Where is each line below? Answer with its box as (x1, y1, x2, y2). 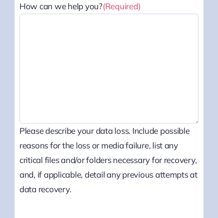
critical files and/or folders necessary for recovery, (19, 155, 197, 165)
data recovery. (19, 184, 72, 195)
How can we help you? (19, 1, 103, 12)
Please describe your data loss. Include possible (19, 126, 190, 136)
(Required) (102, 1, 141, 12)
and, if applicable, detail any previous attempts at (19, 169, 198, 180)
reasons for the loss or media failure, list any (19, 140, 178, 151)
